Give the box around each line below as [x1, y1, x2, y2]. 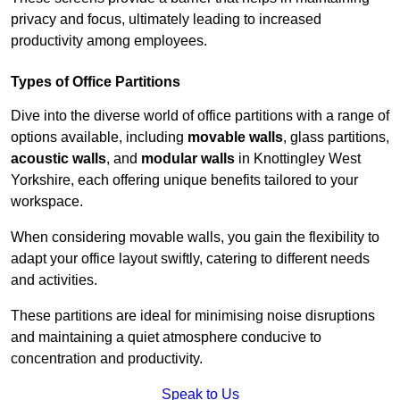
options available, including [11, 129, 187, 146]
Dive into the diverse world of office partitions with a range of [11, 108, 389, 124]
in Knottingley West [235, 151, 361, 167]
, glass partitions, [283, 129, 389, 146]
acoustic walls [11, 151, 106, 167]
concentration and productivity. [11, 351, 203, 367]
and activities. [11, 272, 101, 288]
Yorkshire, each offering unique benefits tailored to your [11, 172, 358, 188]
